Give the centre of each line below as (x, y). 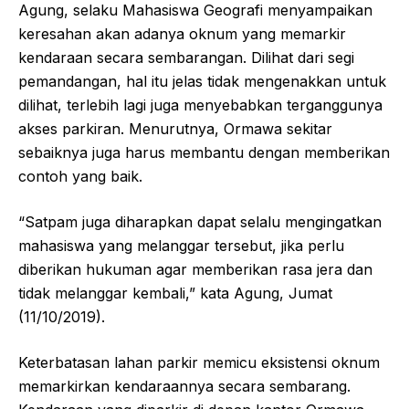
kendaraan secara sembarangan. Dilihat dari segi (186, 58)
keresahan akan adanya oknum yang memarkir (182, 34)
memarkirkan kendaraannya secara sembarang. (184, 387)
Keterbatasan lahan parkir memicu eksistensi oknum (199, 363)
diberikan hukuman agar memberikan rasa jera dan (195, 270)
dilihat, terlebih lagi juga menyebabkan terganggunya (200, 105)
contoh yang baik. (80, 177)
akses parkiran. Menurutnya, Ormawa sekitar (175, 129)
